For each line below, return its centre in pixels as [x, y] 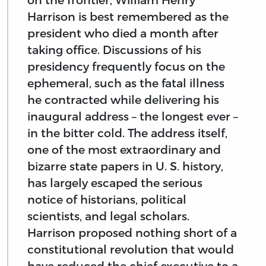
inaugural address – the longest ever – [133, 116]
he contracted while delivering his [123, 99]
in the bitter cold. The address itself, [127, 132]
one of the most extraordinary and [124, 149]
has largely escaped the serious [115, 182]
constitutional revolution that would [131, 249]
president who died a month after [123, 33]
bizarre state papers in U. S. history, [125, 166]
